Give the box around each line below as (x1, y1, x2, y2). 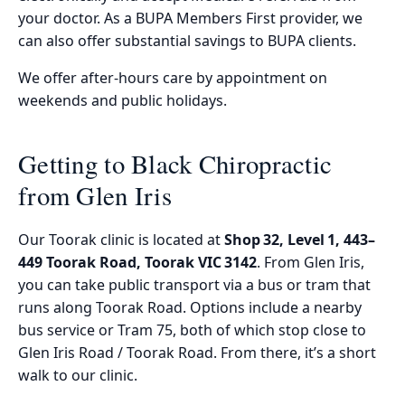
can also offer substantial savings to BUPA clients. (18, 30, 356, 51)
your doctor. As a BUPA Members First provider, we (18, 7, 363, 28)
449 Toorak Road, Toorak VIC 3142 (18, 252, 257, 273)
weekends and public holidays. (18, 89, 227, 110)
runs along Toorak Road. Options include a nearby (18, 297, 362, 318)
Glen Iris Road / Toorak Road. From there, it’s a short (18, 343, 376, 363)
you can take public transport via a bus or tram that (18, 275, 371, 296)
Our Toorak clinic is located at (18, 230, 224, 250)
